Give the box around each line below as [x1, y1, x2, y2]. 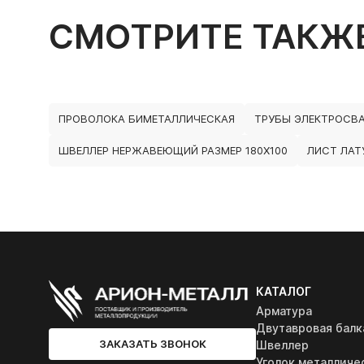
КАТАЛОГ [256, 284, 311, 298]
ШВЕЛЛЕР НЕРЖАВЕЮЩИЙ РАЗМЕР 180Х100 [58, 144, 288, 157]
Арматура [256, 304, 312, 318]
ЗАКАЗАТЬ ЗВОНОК [98, 336, 206, 350]
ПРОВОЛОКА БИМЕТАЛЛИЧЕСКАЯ [58, 112, 235, 125]
